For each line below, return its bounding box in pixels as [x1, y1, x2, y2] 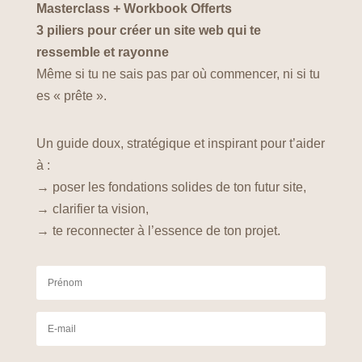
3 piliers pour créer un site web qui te [36, 23, 261, 37]
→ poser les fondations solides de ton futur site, [36, 179, 306, 194]
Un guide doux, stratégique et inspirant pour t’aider [36, 136, 325, 150]
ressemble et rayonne [36, 44, 169, 59]
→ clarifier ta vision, [36, 201, 149, 216]
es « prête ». [36, 88, 107, 103]
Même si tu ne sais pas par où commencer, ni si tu [36, 66, 320, 81]
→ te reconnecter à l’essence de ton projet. [36, 223, 280, 238]
